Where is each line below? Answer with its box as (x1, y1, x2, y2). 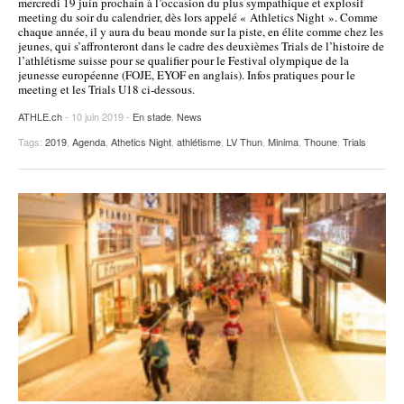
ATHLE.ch (18, 109, 62, 124)
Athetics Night (111, 134, 171, 150)
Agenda (72, 134, 106, 150)
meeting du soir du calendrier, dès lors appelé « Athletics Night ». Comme (18, 9, 378, 26)
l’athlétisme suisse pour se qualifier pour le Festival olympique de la (18, 52, 349, 69)
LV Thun (226, 134, 262, 150)
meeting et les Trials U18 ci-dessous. (18, 81, 195, 98)
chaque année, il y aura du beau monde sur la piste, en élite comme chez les (18, 23, 383, 41)
